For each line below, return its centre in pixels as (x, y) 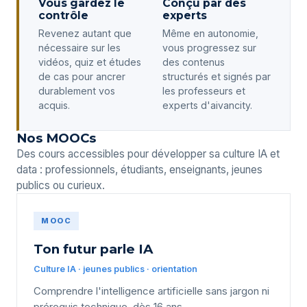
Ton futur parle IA (93, 249)
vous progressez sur (209, 47)
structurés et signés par (216, 76)
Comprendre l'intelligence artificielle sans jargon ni (151, 291)
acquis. (54, 105)
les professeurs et (204, 90)
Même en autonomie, (210, 33)
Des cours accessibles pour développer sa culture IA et (148, 153)
